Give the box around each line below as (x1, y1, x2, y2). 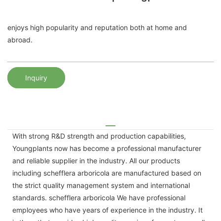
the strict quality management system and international (12, 181, 190, 189)
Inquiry (25, 73, 47, 82)
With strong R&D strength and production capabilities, (12, 131, 186, 140)
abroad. (7, 36, 33, 44)
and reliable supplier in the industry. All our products (12, 156, 180, 165)
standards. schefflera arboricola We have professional (12, 193, 185, 202)
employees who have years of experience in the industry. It (12, 205, 203, 214)
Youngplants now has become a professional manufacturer (12, 144, 201, 152)
